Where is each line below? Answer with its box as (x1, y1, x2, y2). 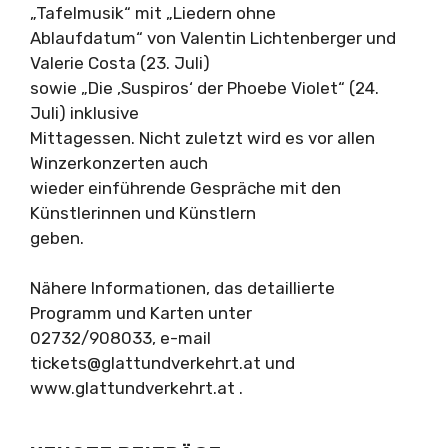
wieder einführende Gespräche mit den (30, 177, 341, 198)
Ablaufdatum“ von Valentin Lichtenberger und (30, 27, 396, 48)
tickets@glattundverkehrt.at (30, 353, 261, 373)
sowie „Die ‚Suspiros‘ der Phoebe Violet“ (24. (30, 77, 379, 98)
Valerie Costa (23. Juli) (30, 52, 210, 73)
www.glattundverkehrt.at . (30, 378, 243, 398)
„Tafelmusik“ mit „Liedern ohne (30, 2, 276, 23)
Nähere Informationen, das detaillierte (30, 278, 335, 298)
